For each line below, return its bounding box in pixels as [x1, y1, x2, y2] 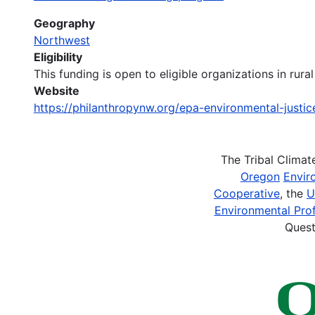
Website [34, 83, 79, 98]
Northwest [34, 32, 90, 47]
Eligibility [34, 49, 82, 64]
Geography [34, 15, 95, 30]
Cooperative [214, 186, 280, 200]
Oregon [240, 169, 280, 184]
